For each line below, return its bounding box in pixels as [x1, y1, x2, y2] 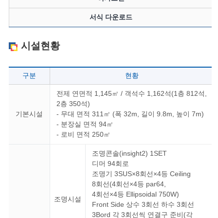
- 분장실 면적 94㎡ [56, 120, 113, 128]
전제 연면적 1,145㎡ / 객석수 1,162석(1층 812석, [56, 90, 207, 98]
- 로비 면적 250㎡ [56, 130, 110, 139]
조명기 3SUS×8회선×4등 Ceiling [91, 170, 191, 178]
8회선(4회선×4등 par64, [91, 180, 166, 188]
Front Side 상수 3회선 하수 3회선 [91, 200, 194, 209]
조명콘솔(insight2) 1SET [91, 149, 167, 158]
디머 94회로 [91, 160, 129, 168]
